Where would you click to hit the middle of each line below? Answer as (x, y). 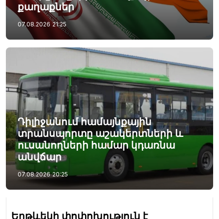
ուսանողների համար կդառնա (96, 145)
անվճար (40, 157)
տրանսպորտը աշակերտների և (100, 133)
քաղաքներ (46, 7)
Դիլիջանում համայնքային (85, 121)
